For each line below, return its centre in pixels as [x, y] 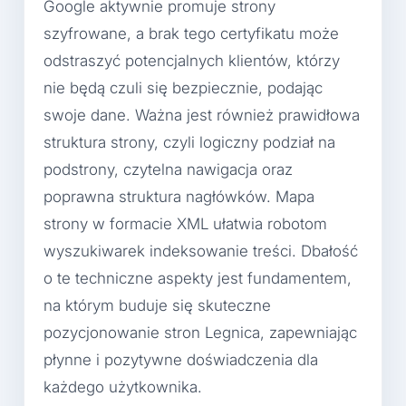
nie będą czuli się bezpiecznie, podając [183, 88]
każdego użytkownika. [123, 387]
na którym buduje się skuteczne [157, 306]
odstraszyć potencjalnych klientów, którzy [192, 61]
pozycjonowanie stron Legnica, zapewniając [200, 333]
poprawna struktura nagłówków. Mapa [179, 197]
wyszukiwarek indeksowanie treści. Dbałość [201, 251]
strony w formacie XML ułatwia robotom [185, 224]
